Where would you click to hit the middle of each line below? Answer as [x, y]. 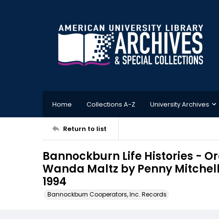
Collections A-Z [111, 104]
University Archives [180, 104]
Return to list [85, 129]
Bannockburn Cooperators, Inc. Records [107, 194]
